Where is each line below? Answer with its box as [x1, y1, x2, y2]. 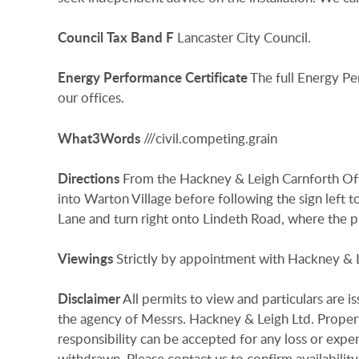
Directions [58, 168, 119, 188]
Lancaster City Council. [177, 28, 311, 47]
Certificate [185, 68, 248, 87]
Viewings [58, 248, 113, 268]
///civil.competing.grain [143, 128, 277, 147]
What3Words [58, 128, 140, 147]
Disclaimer [58, 289, 120, 309]
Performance [103, 68, 182, 87]
